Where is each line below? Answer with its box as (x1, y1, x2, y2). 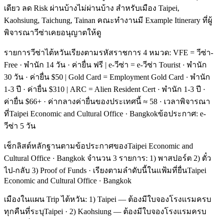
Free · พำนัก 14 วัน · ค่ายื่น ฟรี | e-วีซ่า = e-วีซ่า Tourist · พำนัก (4, 60, 207, 69)
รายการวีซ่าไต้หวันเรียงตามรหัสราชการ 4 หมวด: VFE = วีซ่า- (4, 48, 213, 57)
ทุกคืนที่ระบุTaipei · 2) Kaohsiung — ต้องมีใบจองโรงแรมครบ (4, 207, 206, 216)
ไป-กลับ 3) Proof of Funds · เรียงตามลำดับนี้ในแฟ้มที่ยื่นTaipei (4, 166, 206, 175)
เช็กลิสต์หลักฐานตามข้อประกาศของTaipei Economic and (4, 141, 193, 150)
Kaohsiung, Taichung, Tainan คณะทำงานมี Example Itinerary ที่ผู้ (4, 16, 212, 24)
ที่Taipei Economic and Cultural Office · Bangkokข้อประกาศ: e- (4, 109, 206, 118)
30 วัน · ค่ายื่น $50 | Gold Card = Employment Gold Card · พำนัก (4, 72, 210, 81)
